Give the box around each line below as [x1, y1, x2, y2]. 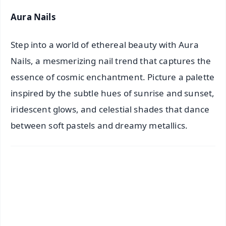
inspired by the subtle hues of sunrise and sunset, [11, 87, 215, 99]
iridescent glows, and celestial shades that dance [11, 103, 210, 115]
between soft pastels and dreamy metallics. [11, 119, 188, 131]
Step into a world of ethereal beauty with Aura [11, 38, 199, 50]
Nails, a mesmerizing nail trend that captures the [11, 54, 211, 67]
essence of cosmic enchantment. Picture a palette [11, 71, 215, 83]
